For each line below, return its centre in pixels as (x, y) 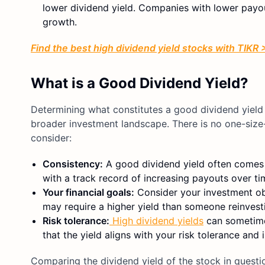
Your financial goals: (88, 192)
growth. (60, 22)
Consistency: (73, 164)
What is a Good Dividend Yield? (140, 83)
